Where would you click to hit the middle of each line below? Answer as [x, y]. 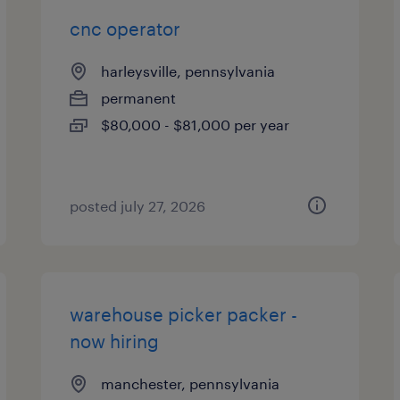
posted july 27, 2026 [138, 206]
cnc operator [125, 29]
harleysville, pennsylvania [188, 71]
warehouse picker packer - [184, 314]
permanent [139, 98]
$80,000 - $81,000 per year [196, 125]
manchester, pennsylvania [191, 383]
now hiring [115, 341]
